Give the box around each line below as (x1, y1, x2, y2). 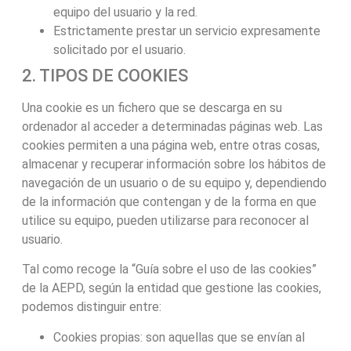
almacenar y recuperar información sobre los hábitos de (21, 156, 326, 172)
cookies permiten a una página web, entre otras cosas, (21, 137, 320, 153)
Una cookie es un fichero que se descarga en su (21, 100, 282, 115)
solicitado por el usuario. (52, 42, 186, 57)
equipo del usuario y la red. (52, 4, 197, 20)
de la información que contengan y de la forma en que (21, 194, 317, 209)
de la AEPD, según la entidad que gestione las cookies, (21, 280, 321, 296)
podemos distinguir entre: (21, 299, 161, 315)
